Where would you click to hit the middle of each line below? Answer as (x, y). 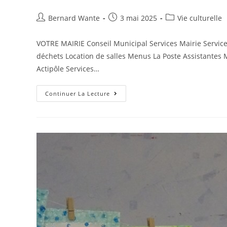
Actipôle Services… (68, 68)
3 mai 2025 (139, 18)
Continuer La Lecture (78, 93)
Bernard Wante (74, 18)
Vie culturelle (200, 18)
